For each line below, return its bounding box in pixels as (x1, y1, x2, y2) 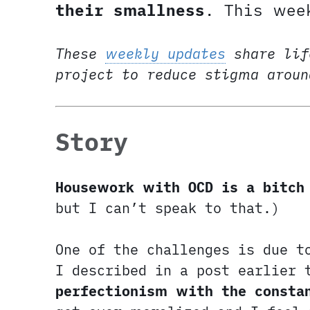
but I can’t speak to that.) (55, 199, 280, 218)
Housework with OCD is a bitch (55, 178, 304, 197)
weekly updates (105, 44, 226, 64)
